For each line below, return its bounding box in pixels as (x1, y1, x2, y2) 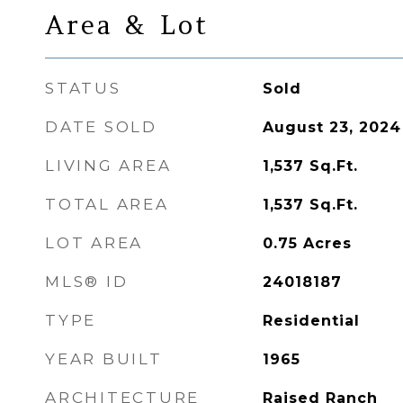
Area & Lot (45, 8, 210, 41)
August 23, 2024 (262, 119, 401, 136)
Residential (262, 312, 360, 329)
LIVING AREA (45, 157, 172, 175)
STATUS (45, 79, 121, 97)
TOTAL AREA (45, 195, 169, 213)
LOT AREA (45, 234, 143, 252)
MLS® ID (45, 273, 129, 291)
